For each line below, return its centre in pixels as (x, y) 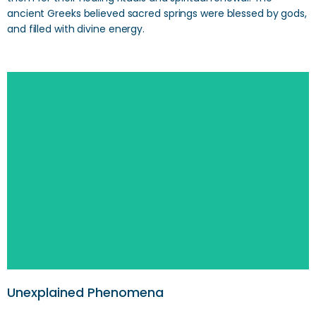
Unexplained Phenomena (85, 292)
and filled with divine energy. (76, 29)
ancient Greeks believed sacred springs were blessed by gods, (157, 13)
